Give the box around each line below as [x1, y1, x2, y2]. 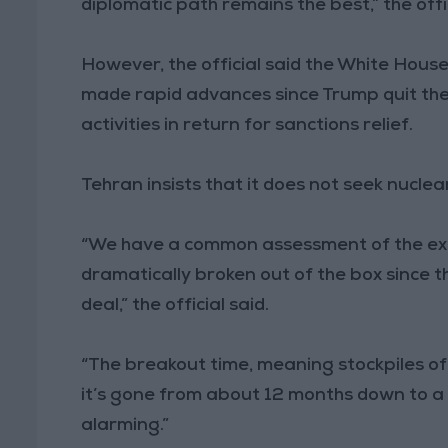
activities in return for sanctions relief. [81, 116, 414, 135]
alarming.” [81, 416, 170, 435]
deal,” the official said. [81, 296, 270, 315]
